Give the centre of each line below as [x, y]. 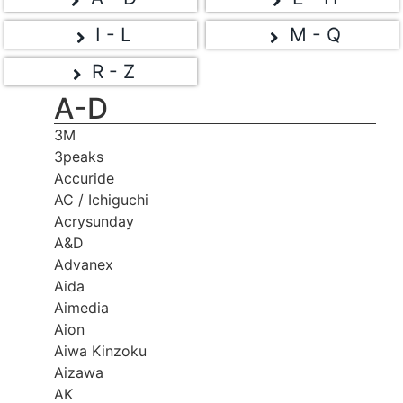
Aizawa [79, 372]
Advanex [84, 264]
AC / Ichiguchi [101, 199]
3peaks [79, 156]
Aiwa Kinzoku [100, 350]
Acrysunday [94, 221]
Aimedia [81, 307]
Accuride [84, 178]
